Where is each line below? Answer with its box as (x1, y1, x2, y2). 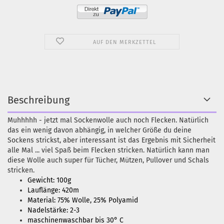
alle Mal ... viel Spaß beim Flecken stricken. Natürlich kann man (7, 146, 209, 154)
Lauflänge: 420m (27, 186, 79, 194)
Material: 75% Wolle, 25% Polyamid (27, 196, 138, 204)
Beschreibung (7, 94, 69, 106)
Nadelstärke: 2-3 (27, 206, 79, 214)
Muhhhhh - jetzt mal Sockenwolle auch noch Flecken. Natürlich (7, 116, 208, 124)
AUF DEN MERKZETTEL (92, 39, 156, 45)
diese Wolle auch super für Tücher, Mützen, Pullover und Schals (7, 156, 209, 164)
